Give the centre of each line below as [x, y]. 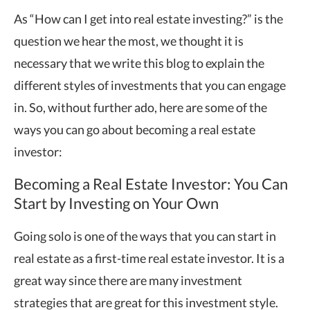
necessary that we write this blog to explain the [139, 63]
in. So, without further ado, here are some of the [140, 107]
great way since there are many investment [128, 280]
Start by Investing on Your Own [116, 203]
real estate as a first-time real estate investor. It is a [149, 258]
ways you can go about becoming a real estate [135, 129]
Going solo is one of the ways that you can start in [145, 236]
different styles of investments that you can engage [150, 85]
